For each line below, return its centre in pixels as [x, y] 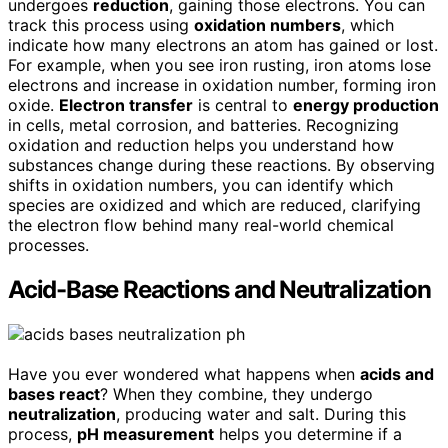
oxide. [33, 104]
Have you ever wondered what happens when [184, 373]
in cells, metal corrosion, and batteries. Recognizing [203, 124]
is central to [243, 104]
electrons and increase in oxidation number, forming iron [222, 84]
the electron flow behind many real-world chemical [201, 224]
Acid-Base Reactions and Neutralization [219, 289]
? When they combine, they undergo [236, 393]
